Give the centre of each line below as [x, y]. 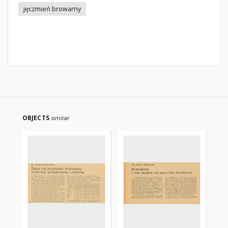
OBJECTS [37, 118]
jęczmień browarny [52, 9]
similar [60, 118]
